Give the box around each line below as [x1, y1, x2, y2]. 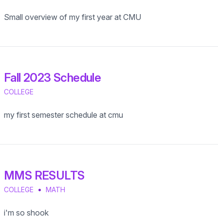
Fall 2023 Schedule [4, 71, 101, 85]
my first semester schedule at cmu [4, 110, 123, 120]
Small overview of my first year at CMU [4, 12, 141, 22]
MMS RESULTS [4, 168, 85, 182]
